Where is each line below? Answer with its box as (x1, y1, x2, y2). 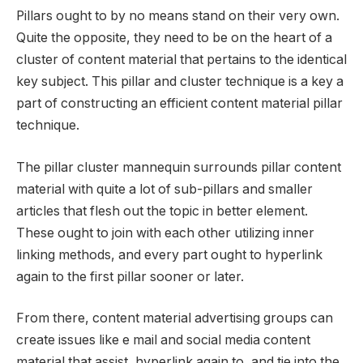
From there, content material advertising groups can (16, 310, 333, 327)
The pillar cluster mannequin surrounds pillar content (16, 159, 341, 175)
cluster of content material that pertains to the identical (16, 52, 347, 68)
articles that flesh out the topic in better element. (16, 203, 308, 219)
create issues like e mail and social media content (16, 332, 310, 348)
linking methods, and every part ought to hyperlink (16, 246, 322, 263)
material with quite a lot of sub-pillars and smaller (16, 181, 313, 197)
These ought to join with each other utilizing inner (16, 224, 314, 241)
